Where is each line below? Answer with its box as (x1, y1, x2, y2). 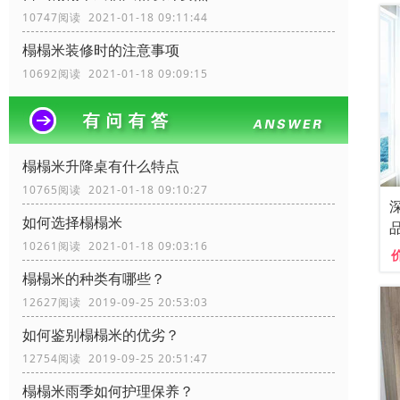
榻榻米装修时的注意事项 (22, 40, 179, 61)
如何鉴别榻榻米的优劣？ (22, 325, 179, 346)
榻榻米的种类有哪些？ (22, 269, 165, 289)
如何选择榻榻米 (22, 212, 122, 233)
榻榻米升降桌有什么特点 (22, 156, 179, 177)
